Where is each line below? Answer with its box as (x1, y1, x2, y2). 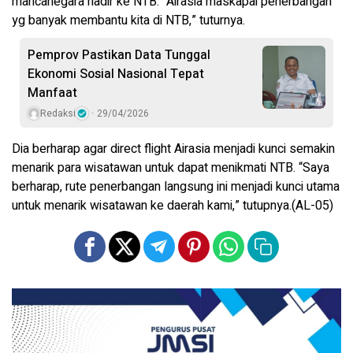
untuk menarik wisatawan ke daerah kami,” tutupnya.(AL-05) (12, 195, 333, 215)
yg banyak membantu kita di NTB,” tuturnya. (12, 10, 245, 30)
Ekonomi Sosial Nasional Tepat (28, 64, 204, 84)
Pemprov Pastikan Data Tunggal (28, 45, 210, 65)
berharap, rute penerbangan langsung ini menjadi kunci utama (12, 176, 340, 196)
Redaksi (40, 106, 76, 121)
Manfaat (28, 83, 77, 102)
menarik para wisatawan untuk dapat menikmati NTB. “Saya (12, 158, 329, 177)
